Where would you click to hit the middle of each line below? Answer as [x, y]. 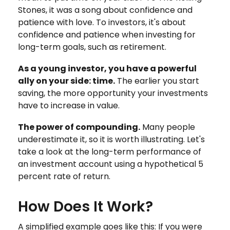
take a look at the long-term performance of [110, 152]
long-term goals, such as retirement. [92, 47]
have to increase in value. [69, 106]
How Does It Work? [85, 207]
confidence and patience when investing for [107, 35]
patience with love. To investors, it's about [102, 22]
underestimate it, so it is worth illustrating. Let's [111, 139]
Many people [168, 127]
